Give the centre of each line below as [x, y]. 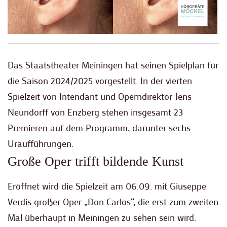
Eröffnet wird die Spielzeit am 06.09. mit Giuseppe [107, 186]
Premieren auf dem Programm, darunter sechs [99, 128]
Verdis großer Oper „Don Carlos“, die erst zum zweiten [113, 202]
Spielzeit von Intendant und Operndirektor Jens [100, 97]
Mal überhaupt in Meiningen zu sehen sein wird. [102, 218]
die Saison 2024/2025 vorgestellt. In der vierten [100, 81]
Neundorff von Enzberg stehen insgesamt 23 [95, 112]
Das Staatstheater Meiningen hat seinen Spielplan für [113, 65]
